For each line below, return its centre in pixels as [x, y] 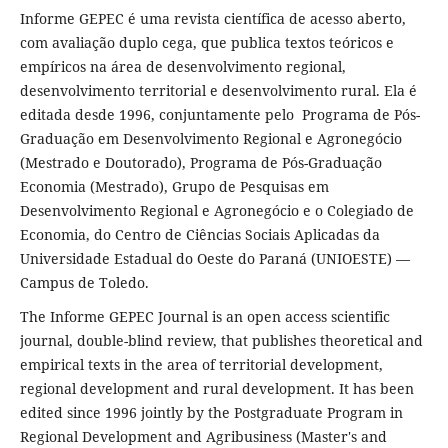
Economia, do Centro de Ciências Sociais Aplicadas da [199, 235]
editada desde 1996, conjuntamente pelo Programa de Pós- [219, 115]
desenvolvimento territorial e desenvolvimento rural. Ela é [218, 91]
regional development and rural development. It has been [216, 389]
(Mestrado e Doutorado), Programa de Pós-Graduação [200, 163]
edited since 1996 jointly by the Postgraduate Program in [211, 413]
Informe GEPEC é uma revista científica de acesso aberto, [214, 19]
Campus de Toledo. [84, 283]
